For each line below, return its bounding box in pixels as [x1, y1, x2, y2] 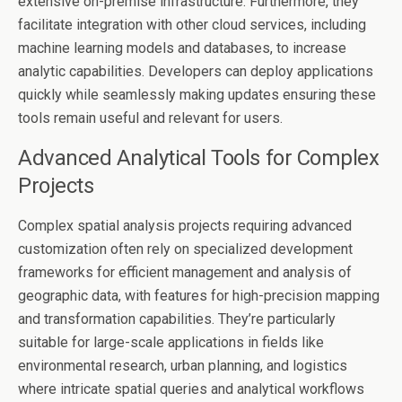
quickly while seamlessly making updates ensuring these [18, 86, 376, 103]
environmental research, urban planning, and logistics [18, 357, 347, 374]
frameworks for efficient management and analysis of [18, 264, 352, 281]
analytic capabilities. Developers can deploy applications [18, 63, 373, 80]
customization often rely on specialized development [18, 240, 353, 258]
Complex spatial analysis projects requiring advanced [18, 217, 352, 234]
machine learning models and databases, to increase [18, 39, 346, 57]
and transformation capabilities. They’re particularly [18, 310, 336, 328]
